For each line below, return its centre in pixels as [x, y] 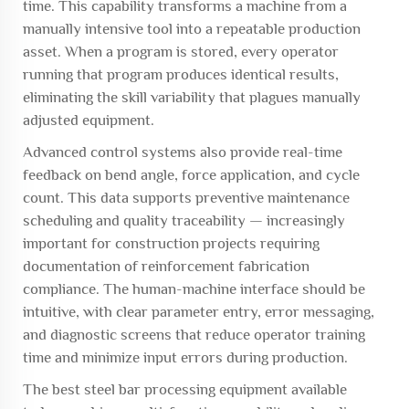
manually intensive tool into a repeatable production [192, 29]
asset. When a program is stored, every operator [181, 52]
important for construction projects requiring [171, 243]
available [317, 389]
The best [53, 389]
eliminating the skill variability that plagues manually [192, 97]
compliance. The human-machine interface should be [194, 289]
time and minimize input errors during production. [185, 357]
